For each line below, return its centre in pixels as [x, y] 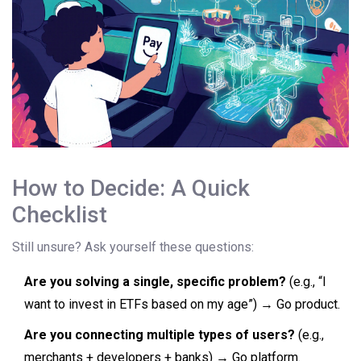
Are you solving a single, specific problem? [155, 282]
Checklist [60, 215]
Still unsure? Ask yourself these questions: [133, 247]
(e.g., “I [306, 282]
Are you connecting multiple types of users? [160, 335]
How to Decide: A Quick [131, 189]
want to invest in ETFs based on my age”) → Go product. [182, 305]
